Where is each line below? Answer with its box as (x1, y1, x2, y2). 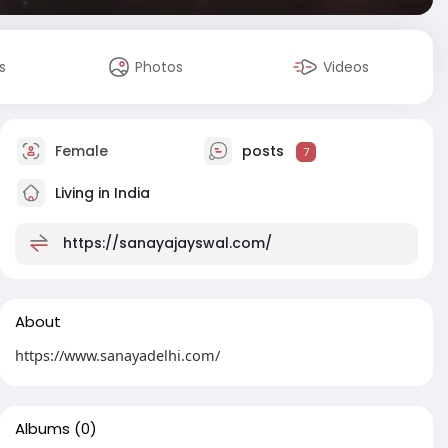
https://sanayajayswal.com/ (63, 232, 272, 253)
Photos (135, 57, 184, 77)
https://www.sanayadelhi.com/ (15, 345, 220, 365)
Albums (15, 418, 70, 439)
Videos (323, 57, 370, 77)
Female (51, 140, 108, 161)
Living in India (51, 182, 150, 203)
